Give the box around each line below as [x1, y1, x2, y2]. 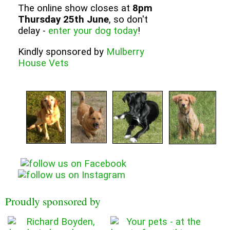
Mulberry [106, 46, 144, 57]
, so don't [109, 14, 148, 26]
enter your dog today [48, 25, 138, 37]
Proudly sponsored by [5, 194, 101, 208]
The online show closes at [18, 3, 132, 14]
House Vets [18, 57, 69, 69]
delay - [18, 25, 48, 37]
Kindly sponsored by [18, 46, 106, 57]
